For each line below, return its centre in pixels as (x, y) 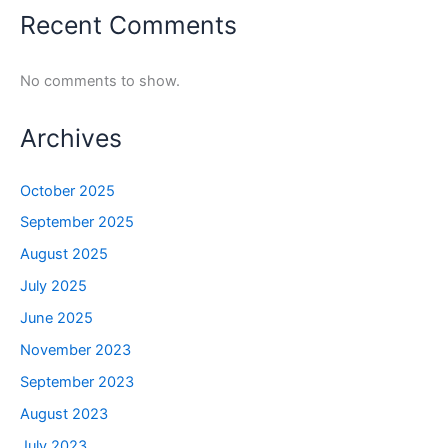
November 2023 (75, 350)
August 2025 (64, 254)
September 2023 (77, 382)
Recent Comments (128, 24)
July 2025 (53, 286)
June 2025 (56, 318)
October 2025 (67, 190)
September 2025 (77, 222)
